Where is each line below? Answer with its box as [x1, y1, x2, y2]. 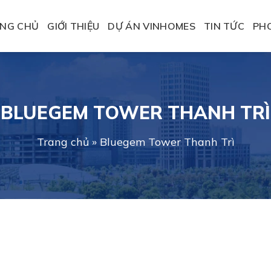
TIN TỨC [203, 20, 245, 32]
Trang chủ [36, 135, 89, 149]
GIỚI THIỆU [47, 20, 100, 32]
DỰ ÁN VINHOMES [108, 20, 195, 32]
